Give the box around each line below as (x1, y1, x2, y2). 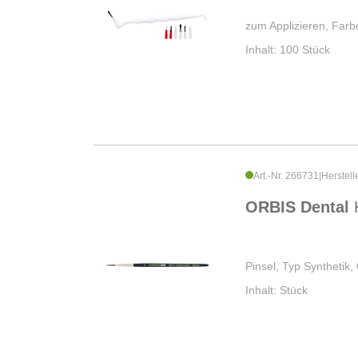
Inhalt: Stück (245, 284, 308, 297)
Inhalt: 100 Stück (245, 43, 330, 57)
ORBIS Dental (245, 198, 354, 217)
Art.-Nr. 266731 (253, 170, 319, 182)
